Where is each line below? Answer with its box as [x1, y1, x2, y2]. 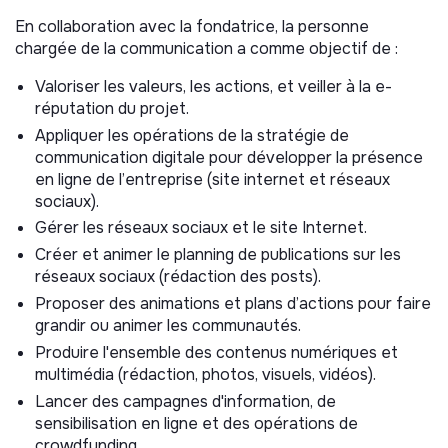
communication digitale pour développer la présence [35, 146, 423, 168]
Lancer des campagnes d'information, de [35, 390, 336, 412]
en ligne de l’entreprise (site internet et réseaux [35, 168, 390, 190]
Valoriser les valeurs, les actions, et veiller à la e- [35, 75, 392, 97]
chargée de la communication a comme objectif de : [15, 37, 398, 59]
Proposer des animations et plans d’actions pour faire [35, 292, 431, 314]
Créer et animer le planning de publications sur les [35, 244, 401, 266]
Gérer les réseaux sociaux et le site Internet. [35, 217, 367, 239]
